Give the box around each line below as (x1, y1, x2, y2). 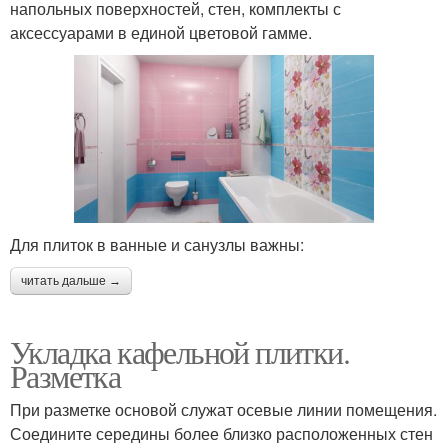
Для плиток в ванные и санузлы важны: (10, 233, 304, 257)
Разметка (10, 354, 121, 398)
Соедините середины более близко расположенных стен (10, 422, 433, 446)
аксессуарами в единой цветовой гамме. (10, 20, 312, 44)
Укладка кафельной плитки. (10, 330, 349, 374)
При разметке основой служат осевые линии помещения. (10, 398, 437, 422)
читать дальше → (21, 274, 121, 289)
